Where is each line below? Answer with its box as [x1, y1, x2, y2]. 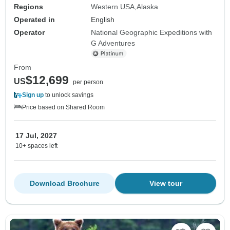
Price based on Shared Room [22, 104, 105, 111]
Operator [14, 28, 45, 37]
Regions [14, 3, 43, 11]
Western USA [91, 3, 135, 11]
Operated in [14, 15, 55, 24]
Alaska [137, 3, 159, 11]
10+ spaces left [15, 142, 57, 150]
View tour [149, 179, 182, 188]
